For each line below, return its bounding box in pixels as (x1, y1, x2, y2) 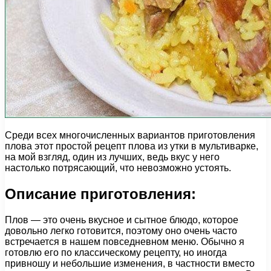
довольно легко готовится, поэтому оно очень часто (5, 225, 237, 236)
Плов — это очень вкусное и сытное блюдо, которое (5, 214, 238, 225)
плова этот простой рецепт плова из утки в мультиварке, (5, 140, 258, 151)
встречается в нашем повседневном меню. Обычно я (5, 236, 244, 247)
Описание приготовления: (5, 185, 196, 202)
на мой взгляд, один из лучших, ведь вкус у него (5, 151, 220, 162)
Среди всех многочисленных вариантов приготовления (5, 129, 255, 140)
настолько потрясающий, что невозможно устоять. (5, 162, 231, 173)
